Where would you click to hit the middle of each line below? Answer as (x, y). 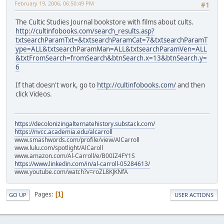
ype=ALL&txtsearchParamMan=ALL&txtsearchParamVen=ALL (111, 49)
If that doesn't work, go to (56, 85)
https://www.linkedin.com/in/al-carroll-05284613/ (82, 163)
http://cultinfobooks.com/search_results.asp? (85, 31)
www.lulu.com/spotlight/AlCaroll (59, 147)
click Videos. (34, 94)
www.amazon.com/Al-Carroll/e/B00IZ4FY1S (75, 155)
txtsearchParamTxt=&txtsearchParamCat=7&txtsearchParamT (111, 40)
